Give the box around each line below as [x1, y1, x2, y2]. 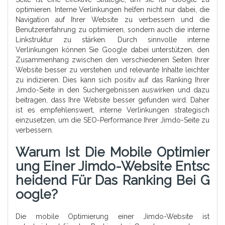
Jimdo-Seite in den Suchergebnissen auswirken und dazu [16, 86, 209, 94]
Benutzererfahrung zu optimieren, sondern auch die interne [16, 26, 209, 34]
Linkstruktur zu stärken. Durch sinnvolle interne [16, 36, 209, 44]
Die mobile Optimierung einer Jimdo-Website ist [16, 212, 209, 221]
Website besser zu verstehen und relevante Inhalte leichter [16, 66, 209, 74]
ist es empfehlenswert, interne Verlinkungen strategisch [16, 106, 209, 115]
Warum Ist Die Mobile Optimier [16, 145, 209, 160]
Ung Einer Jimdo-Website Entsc [16, 159, 209, 174]
